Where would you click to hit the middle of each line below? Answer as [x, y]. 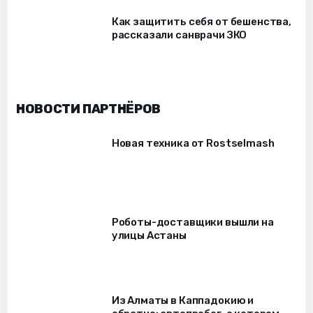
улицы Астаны [149, 235]
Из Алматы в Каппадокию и [183, 301]
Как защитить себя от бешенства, [202, 21]
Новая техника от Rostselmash [193, 144]
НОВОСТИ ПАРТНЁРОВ [88, 109]
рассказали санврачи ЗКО [179, 35]
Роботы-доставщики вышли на [192, 222]
